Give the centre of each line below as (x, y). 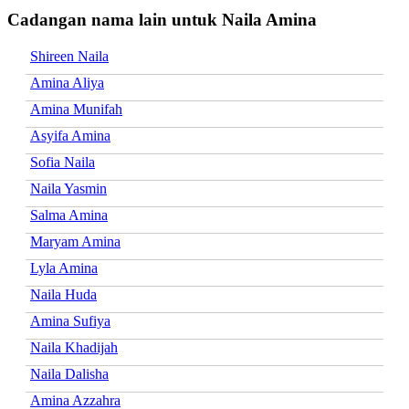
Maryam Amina (75, 241)
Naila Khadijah (74, 347)
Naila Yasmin (68, 188)
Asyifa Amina (70, 135)
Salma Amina (69, 215)
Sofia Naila (63, 162)
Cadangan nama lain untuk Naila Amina (162, 19)
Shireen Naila (69, 56)
